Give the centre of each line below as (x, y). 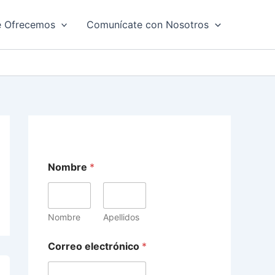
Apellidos (121, 217)
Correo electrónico (95, 246)
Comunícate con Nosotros (148, 25)
